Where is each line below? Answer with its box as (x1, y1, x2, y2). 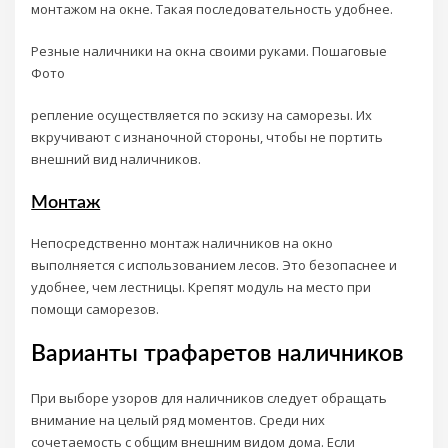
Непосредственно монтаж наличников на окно (31, 233, 334, 252)
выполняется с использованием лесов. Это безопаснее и (31, 255, 398, 274)
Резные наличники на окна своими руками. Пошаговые (31, 41, 388, 60)
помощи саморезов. (31, 299, 160, 318)
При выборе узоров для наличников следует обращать (31, 389, 388, 408)
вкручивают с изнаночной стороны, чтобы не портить (31, 128, 384, 147)
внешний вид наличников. (31, 150, 202, 169)
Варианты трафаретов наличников (31, 343, 404, 365)
